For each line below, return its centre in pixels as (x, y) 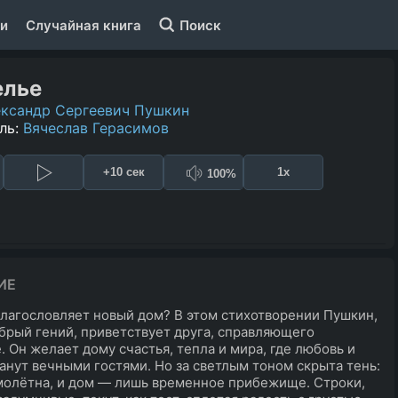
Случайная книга (84, 25)
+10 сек (123, 172)
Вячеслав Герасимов (96, 127)
